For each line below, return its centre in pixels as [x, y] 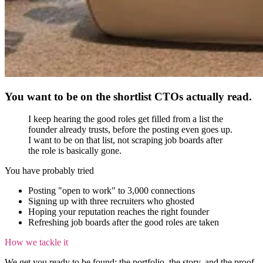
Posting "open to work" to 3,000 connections [112, 191]
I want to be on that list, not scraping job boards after [125, 140]
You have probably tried [49, 171]
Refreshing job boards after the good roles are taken [124, 222]
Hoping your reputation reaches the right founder [119, 212]
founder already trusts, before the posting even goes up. [130, 130]
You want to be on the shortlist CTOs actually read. [128, 96]
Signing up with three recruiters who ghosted [111, 201]
